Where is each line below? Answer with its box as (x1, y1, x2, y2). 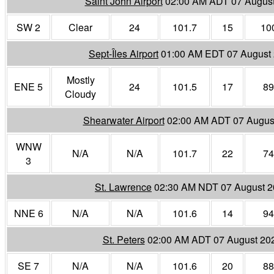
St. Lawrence (95, 179, 152, 194)
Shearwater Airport (83, 113, 165, 127)
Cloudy (65, 86, 96, 101)
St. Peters (102, 232, 145, 246)
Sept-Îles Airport (89, 46, 158, 61)
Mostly (66, 72, 95, 87)
